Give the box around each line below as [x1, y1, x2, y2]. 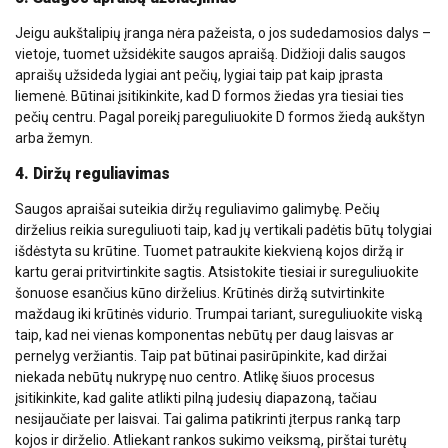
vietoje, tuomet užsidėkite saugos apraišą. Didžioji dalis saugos [15, 45, 406, 62]
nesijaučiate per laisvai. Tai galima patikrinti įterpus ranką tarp [15, 410, 401, 427]
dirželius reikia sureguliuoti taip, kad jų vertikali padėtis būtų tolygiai [15, 221, 432, 238]
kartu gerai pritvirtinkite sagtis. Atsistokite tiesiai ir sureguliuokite [15, 263, 419, 280]
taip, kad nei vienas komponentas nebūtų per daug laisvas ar [15, 326, 394, 343]
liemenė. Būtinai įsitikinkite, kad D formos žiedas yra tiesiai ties [15, 87, 404, 104]
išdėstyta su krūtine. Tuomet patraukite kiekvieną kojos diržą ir [15, 242, 404, 259]
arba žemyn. [15, 129, 93, 146]
